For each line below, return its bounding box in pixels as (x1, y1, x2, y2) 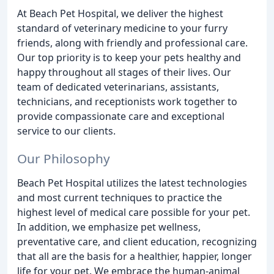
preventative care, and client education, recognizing (17, 234, 257, 248)
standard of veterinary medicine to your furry (17, 21, 228, 35)
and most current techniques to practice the (17, 190, 222, 204)
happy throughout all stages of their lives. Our (17, 65, 231, 79)
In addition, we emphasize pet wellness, (17, 220, 201, 234)
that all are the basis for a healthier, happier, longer (17, 249, 252, 263)
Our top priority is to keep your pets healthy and (17, 51, 241, 64)
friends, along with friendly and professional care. (17, 36, 248, 50)
